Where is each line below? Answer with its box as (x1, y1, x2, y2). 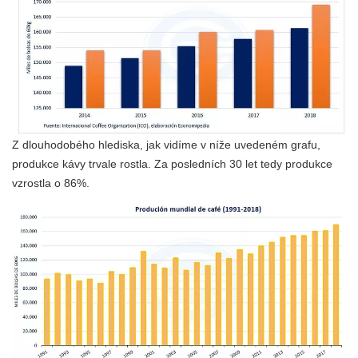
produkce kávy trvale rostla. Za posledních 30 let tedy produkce (12, 157, 332, 171)
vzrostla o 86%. (12, 177, 89, 190)
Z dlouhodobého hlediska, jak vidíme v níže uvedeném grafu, (12, 138, 320, 152)
